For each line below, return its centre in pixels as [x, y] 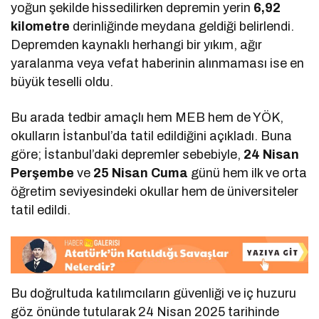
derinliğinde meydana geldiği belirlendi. [182, 27]
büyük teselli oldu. [62, 82]
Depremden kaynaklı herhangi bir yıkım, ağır [137, 45]
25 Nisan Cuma [142, 173]
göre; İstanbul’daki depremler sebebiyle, [127, 155]
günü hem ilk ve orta [249, 173]
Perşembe [44, 173]
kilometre [40, 27]
